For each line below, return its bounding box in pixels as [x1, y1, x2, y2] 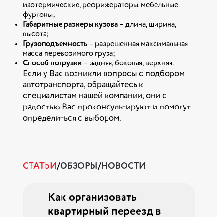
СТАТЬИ [22, 162, 57, 170]
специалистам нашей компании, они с [22, 92, 167, 100]
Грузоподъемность [22, 40, 87, 48]
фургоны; [22, 11, 55, 19]
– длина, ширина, [117, 21, 176, 29]
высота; [22, 31, 49, 38]
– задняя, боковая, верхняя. [81, 60, 174, 67]
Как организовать [47, 192, 137, 203]
